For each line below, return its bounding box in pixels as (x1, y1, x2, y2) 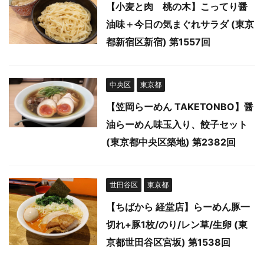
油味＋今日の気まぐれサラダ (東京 (106, 18, 254, 31)
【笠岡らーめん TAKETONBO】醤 (106, 101, 253, 113)
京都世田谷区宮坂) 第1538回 (106, 236, 230, 249)
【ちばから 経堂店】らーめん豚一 (106, 201, 250, 213)
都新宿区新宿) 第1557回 (106, 36, 210, 48)
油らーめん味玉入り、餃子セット (106, 118, 247, 131)
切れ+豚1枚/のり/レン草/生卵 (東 (106, 219, 247, 231)
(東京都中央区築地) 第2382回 (106, 136, 236, 148)
